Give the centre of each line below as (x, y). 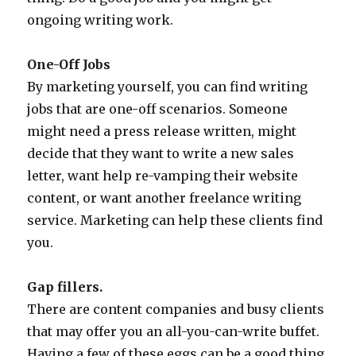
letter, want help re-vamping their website (163, 176)
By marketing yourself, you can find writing (168, 87)
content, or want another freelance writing (164, 198)
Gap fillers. (65, 287)
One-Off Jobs (69, 64)
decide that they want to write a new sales (161, 153)
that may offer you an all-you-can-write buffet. (174, 331)
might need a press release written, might (162, 131)
